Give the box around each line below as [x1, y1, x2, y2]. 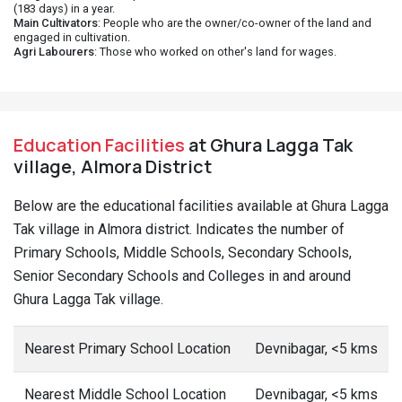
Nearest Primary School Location [24, 340, 231, 357]
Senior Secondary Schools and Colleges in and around [13, 267, 351, 284]
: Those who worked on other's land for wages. [94, 45, 336, 58]
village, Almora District [13, 154, 212, 179]
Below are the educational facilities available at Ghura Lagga [13, 197, 389, 214]
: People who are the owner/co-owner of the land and [98, 16, 371, 30]
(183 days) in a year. [13, 2, 115, 15]
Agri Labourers [13, 45, 94, 58]
